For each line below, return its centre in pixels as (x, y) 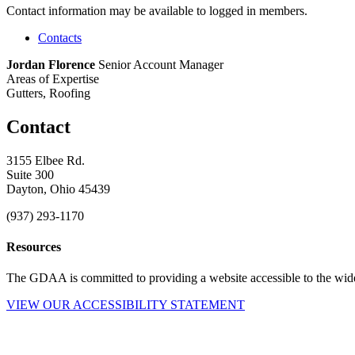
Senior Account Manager (161, 64)
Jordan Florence (51, 64)
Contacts (60, 37)
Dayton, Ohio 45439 (58, 189)
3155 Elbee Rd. (46, 160)
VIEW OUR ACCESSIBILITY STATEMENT (126, 305)
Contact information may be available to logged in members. (157, 10)
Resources (34, 246)
